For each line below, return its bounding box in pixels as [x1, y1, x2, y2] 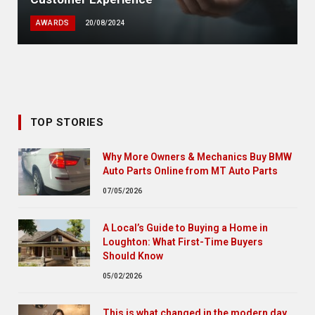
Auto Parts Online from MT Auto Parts [103, 165, 278, 176]
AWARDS [35, 18, 70, 27]
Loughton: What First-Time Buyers [103, 236, 263, 247]
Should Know [103, 250, 163, 262]
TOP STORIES [30, 115, 103, 129]
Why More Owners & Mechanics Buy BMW [103, 150, 292, 162]
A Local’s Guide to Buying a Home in [103, 221, 268, 233]
